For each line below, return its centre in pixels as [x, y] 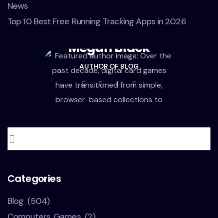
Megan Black [109, 47]
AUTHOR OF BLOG [109, 66]
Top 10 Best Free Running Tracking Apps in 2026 [97, 21]
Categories [34, 178]
